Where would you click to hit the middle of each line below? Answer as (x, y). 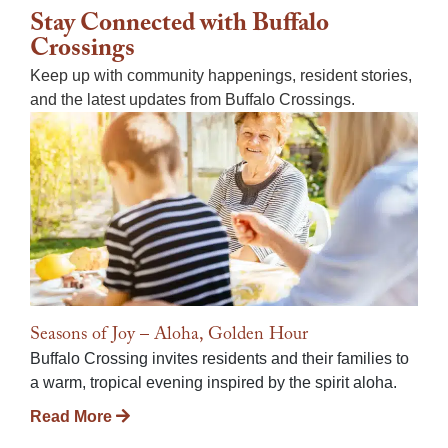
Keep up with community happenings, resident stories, (221, 75)
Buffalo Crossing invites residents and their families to (219, 358)
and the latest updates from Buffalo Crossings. (192, 99)
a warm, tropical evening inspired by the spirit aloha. (213, 382)
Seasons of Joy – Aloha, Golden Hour (169, 336)
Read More (73, 416)
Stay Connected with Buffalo (179, 26)
